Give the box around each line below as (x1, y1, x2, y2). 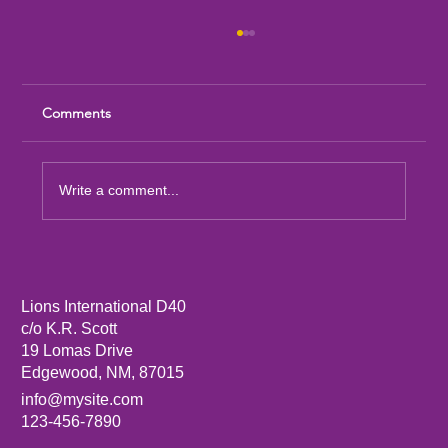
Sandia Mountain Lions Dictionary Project (76, 246, 404, 269)
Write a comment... (59, 182, 180, 199)
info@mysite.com (21, 390, 144, 408)
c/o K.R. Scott (21, 320, 118, 338)
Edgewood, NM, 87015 (21, 364, 185, 382)
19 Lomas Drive (21, 342, 134, 360)
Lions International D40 (21, 298, 187, 316)
